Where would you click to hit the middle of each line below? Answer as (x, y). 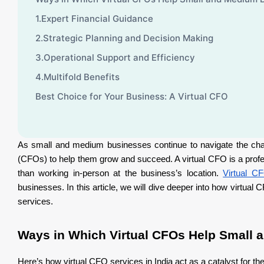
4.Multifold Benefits (79, 77)
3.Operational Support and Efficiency (115, 57)
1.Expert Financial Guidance (94, 18)
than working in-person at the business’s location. (121, 173)
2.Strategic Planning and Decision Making (124, 38)
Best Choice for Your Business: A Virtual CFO (132, 96)
